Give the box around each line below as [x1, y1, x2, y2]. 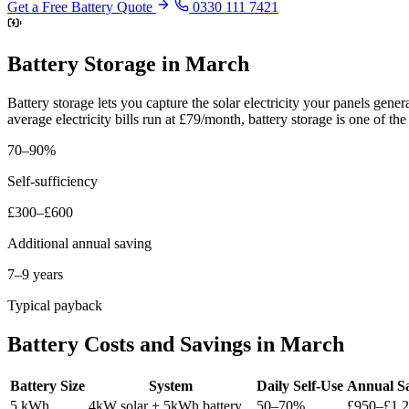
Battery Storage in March [7, 52, 249, 77]
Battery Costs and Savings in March [7, 332, 344, 357]
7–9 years [7, 267, 63, 283]
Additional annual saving [7, 236, 152, 252]
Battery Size [10, 378, 85, 394]
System [149, 378, 193, 394]
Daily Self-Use [257, 378, 343, 394]
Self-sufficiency [7, 173, 98, 190]
